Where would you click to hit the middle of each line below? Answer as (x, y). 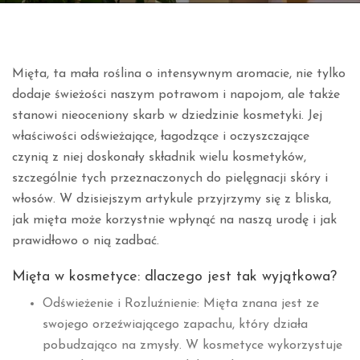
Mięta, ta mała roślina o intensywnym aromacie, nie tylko (179, 74)
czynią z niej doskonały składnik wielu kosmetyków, (159, 157)
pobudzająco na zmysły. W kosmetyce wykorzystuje (192, 346)
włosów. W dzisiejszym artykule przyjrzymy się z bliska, (172, 199)
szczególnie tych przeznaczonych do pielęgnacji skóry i (170, 178)
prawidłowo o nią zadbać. (86, 241)
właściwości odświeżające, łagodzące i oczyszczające (161, 137)
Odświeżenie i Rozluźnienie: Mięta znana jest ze (180, 304)
